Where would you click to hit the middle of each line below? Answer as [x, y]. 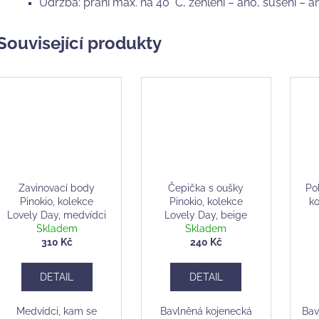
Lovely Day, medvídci [57, 215]
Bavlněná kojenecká [206, 311]
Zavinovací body [57, 188]
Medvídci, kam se [57, 311]
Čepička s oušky [206, 188]
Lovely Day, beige [206, 215]
